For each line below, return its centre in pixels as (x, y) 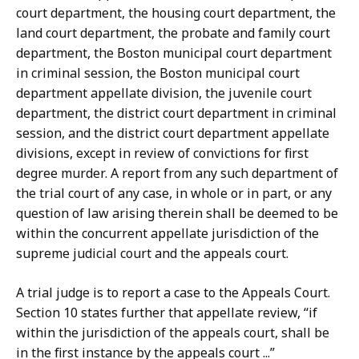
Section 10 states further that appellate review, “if (167, 313)
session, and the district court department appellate (173, 133)
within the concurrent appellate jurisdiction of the (167, 234)
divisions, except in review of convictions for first (162, 153)
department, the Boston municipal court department (174, 53)
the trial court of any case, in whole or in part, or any (174, 194)
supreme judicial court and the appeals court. (154, 254)
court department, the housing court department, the (176, 13)
